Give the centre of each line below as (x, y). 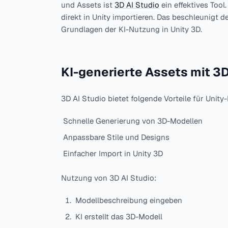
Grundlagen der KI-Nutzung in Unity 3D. (132, 29)
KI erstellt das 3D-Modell (119, 217)
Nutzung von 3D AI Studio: (109, 178)
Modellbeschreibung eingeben (129, 200)
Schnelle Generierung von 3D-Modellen (133, 121)
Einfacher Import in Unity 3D (113, 153)
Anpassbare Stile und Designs (116, 137)
